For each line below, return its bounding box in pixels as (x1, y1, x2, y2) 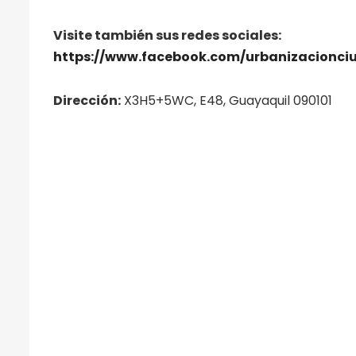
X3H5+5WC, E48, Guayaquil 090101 (121, 91, 332, 110)
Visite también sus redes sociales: (53, 26, 281, 45)
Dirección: (53, 91, 121, 110)
